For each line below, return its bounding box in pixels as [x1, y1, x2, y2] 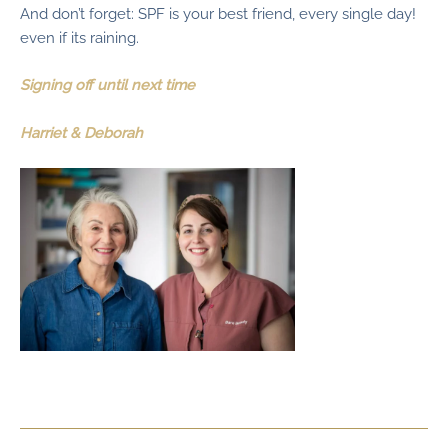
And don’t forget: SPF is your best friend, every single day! [20, 4, 416, 22]
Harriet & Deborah [20, 123, 143, 141]
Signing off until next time [20, 76, 199, 94]
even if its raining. [20, 28, 139, 46]
